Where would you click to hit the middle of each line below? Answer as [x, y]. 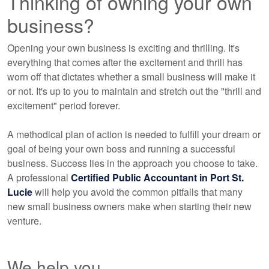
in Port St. [220, 177]
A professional [39, 177]
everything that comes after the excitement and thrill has [125, 62]
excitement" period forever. [64, 105]
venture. [24, 221]
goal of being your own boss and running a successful [121, 149]
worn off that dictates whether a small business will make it [131, 77]
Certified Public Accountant [134, 177]
